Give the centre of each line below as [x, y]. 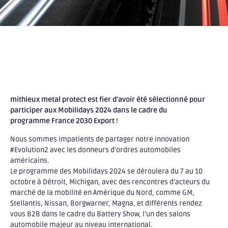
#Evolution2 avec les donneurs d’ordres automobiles [95, 150]
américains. [30, 160]
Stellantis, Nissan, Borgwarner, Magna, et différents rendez [106, 203]
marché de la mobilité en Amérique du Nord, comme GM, [102, 192]
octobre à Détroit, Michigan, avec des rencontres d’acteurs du [110, 182]
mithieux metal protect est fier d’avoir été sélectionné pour [108, 100]
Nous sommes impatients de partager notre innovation [100, 139]
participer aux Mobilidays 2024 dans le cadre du [89, 110]
